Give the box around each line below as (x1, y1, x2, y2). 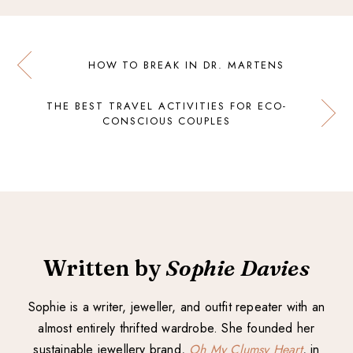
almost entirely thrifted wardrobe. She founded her (38, 318, 315, 337)
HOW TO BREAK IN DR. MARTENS (87, 57, 285, 72)
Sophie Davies (165, 254, 310, 281)
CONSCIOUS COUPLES (102, 113, 232, 128)
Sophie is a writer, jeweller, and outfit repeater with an (28, 297, 325, 316)
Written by (43, 254, 166, 281)
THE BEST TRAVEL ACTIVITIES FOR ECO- (46, 98, 287, 113)
